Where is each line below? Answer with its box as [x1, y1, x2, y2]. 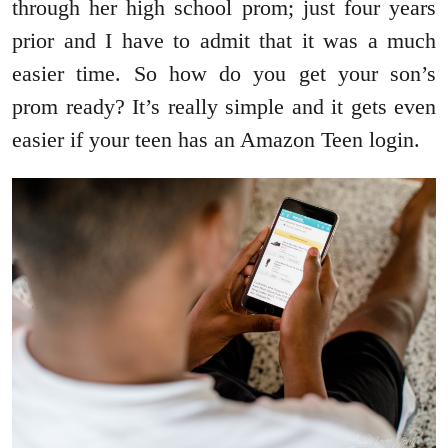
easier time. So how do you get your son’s [12, 61, 436, 87]
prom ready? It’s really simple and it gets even [12, 94, 436, 120]
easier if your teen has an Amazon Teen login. [12, 127, 420, 153]
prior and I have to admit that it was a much [12, 28, 436, 54]
